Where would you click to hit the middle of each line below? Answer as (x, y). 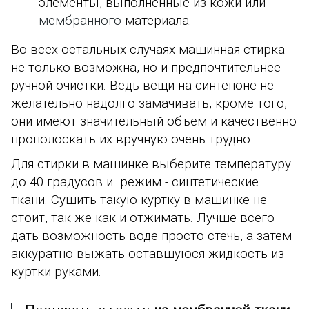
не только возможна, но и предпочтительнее (146, 67)
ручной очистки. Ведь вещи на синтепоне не (142, 85)
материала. (157, 20)
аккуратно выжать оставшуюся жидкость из (148, 253)
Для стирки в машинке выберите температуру (151, 164)
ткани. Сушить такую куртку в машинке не (139, 200)
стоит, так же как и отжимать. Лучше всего (143, 218)
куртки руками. (60, 271)
